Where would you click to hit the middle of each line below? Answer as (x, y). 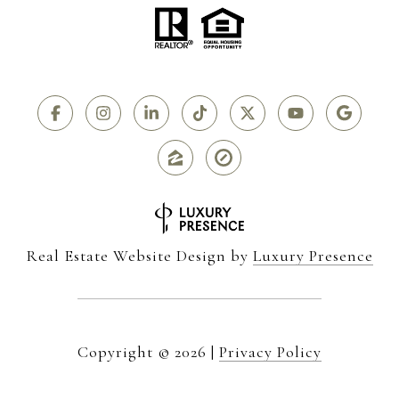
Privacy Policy (270, 351)
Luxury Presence (313, 255)
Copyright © (124, 351)
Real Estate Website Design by (139, 255)
